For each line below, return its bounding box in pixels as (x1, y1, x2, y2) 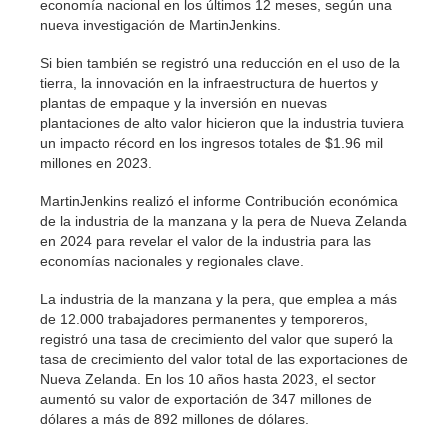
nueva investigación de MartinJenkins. (40, 17, 281, 33)
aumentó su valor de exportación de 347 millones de (40, 391, 372, 407)
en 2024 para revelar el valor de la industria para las (40, 233, 371, 249)
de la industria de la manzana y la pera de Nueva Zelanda (40, 213, 407, 229)
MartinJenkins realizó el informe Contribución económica (40, 193, 398, 209)
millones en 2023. (40, 155, 152, 171)
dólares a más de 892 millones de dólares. (40, 411, 309, 427)
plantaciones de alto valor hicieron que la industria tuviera (40, 115, 404, 131)
